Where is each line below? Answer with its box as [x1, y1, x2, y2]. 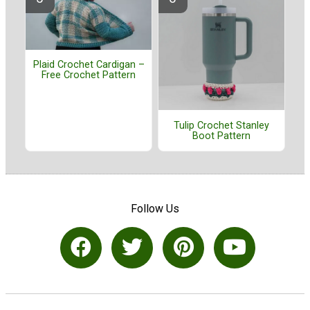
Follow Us [131, 201, 179, 215]
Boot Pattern [192, 129, 250, 142]
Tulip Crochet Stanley [174, 119, 269, 131]
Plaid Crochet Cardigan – [33, 59, 145, 71]
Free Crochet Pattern [42, 69, 136, 82]
